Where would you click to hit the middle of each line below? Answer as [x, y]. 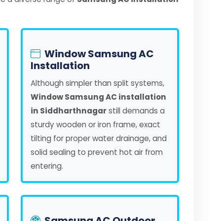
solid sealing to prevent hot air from [97, 152]
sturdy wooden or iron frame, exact [95, 125]
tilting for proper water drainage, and [99, 138]
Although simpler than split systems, [97, 83]
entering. [47, 166]
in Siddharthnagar [69, 111]
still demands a [136, 111]
